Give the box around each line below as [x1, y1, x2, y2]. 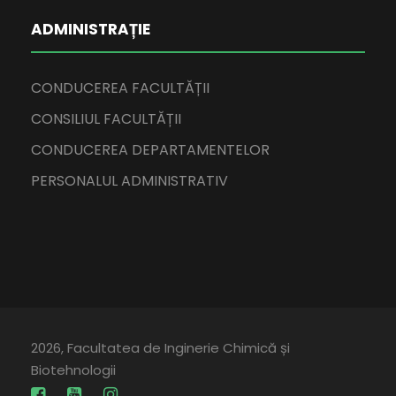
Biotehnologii [31, 361, 116, 379]
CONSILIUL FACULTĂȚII [31, 109, 181, 129]
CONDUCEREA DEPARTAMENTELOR [31, 140, 270, 160]
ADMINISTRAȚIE [31, 19, 150, 40]
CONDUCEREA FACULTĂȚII [31, 78, 209, 98]
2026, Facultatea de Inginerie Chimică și [31, 339, 290, 357]
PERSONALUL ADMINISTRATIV [31, 171, 228, 191]
